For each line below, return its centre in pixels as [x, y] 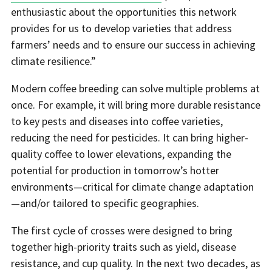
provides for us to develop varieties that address [121, 28]
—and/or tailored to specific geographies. [105, 203]
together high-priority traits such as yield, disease [124, 247]
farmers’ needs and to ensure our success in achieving [133, 45]
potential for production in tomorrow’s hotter [115, 170]
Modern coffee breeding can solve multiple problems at [135, 88]
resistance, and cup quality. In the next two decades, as [136, 263]
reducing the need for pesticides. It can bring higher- [130, 138]
